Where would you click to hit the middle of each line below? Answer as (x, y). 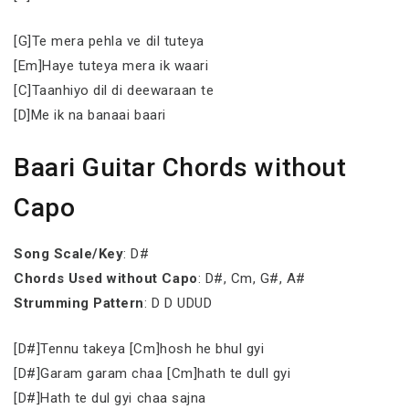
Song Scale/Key (69, 254)
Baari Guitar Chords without (180, 168)
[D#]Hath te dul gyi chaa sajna (110, 398)
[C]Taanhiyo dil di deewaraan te (114, 90)
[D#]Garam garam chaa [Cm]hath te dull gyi (152, 373)
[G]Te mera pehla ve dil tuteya (109, 41)
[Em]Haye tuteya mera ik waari (111, 65)
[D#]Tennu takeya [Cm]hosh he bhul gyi (139, 348)
